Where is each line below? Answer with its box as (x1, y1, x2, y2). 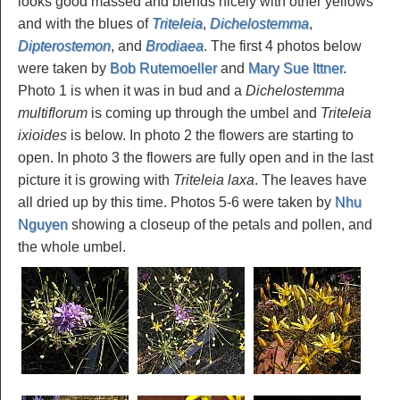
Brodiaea (146, 37, 204, 54)
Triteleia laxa (173, 171, 254, 187)
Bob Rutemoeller (110, 60, 217, 76)
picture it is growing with (18, 171, 173, 187)
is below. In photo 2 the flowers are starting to (67, 127, 354, 143)
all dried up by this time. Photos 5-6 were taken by (18, 194, 335, 210)
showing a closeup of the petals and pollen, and (68, 216, 372, 232)
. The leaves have (254, 171, 367, 187)
